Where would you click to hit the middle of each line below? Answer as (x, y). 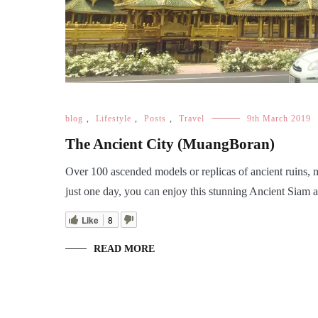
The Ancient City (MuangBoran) (170, 144)
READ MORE (124, 248)
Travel (192, 118)
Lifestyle (114, 118)
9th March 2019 (279, 118)
